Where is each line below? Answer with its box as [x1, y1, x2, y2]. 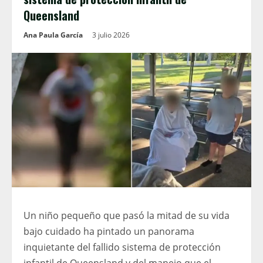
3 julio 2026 [92, 30, 131, 40]
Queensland [23, 6, 79, 24]
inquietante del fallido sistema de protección [23, 241, 221, 254]
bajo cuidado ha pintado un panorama [23, 225, 194, 238]
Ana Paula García [23, 30, 83, 40]
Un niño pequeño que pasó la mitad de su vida [23, 209, 230, 222]
